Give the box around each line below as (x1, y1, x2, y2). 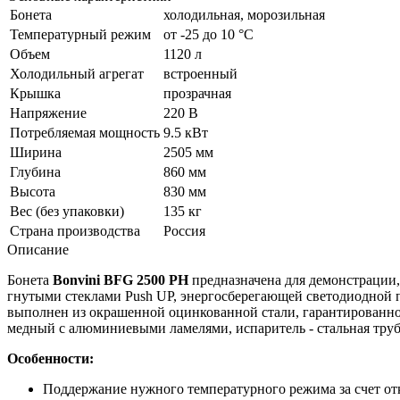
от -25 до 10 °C (163, 27, 254, 43)
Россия (163, 223, 205, 239)
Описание (7, 242, 69, 258)
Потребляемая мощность (10, 125, 160, 141)
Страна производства (10, 223, 140, 239)
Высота (10, 184, 55, 200)
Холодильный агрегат (10, 66, 144, 82)
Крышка (10, 86, 61, 102)
